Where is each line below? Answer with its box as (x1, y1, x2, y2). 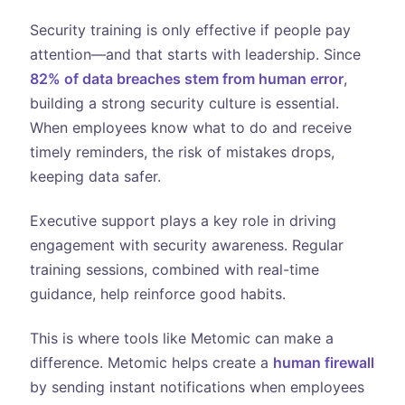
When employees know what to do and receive (29, 118, 352, 137)
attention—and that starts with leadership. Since (29, 44, 361, 63)
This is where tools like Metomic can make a (29, 329, 334, 348)
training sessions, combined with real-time (29, 260, 319, 279)
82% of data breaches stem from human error (29, 69, 344, 88)
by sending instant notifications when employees (29, 378, 364, 397)
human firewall (272, 353, 374, 372)
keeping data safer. (29, 166, 161, 185)
